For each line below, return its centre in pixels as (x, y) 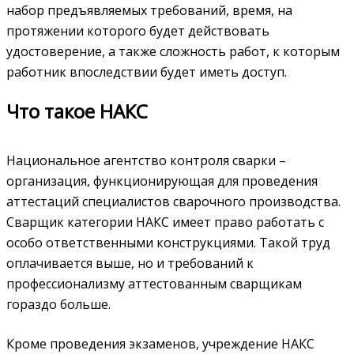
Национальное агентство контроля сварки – (146, 161)
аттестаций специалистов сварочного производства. (173, 202)
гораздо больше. (58, 305)
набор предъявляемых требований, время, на (149, 11)
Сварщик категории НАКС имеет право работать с (165, 222)
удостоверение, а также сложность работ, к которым (173, 52)
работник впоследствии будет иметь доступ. (147, 72)
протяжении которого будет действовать (138, 31)
